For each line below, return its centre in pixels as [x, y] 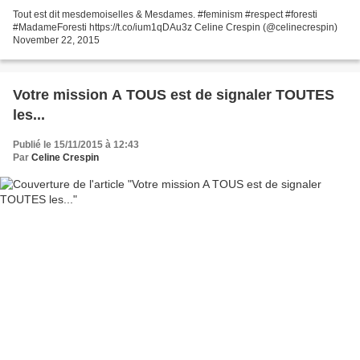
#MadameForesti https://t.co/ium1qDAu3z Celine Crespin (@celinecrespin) [175, 27]
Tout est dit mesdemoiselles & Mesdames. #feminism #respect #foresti [165, 14]
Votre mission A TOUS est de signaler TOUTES [174, 95]
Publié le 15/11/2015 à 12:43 [76, 145]
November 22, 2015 [56, 40]
